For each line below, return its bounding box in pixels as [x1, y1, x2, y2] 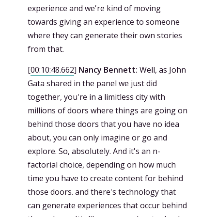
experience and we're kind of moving [28, 2, 161, 14]
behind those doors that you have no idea [28, 118, 179, 129]
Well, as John [138, 64, 186, 75]
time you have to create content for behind [28, 172, 183, 184]
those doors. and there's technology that [28, 186, 176, 197]
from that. [28, 43, 64, 54]
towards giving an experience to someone [28, 16, 180, 27]
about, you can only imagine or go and [28, 132, 167, 143]
